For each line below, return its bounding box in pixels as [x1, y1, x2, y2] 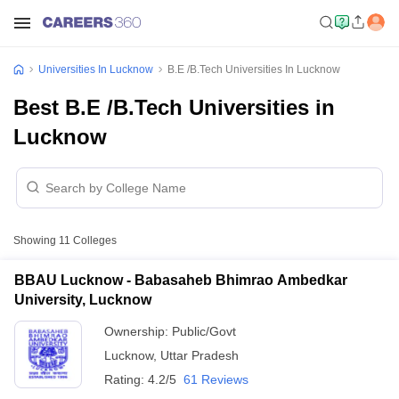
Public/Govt [172, 324, 236, 338]
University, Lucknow [14, 292, 151, 307]
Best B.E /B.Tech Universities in [13, 95, 335, 119]
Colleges [70, 234, 117, 247]
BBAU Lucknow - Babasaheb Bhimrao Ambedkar [14, 273, 347, 288]
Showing [13, 234, 59, 247]
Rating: [104, 372, 148, 387]
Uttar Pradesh [160, 348, 239, 362]
